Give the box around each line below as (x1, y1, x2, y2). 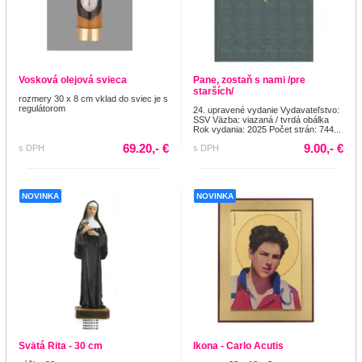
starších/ (193, 85, 234, 97)
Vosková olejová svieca (19, 74, 127, 86)
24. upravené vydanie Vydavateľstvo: (193, 104, 339, 115)
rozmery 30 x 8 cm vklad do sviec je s (19, 93, 168, 103)
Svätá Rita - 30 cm (19, 339, 103, 351)
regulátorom (19, 103, 65, 113)
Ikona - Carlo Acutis (193, 339, 284, 351)
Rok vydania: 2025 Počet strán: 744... (193, 124, 341, 134)
